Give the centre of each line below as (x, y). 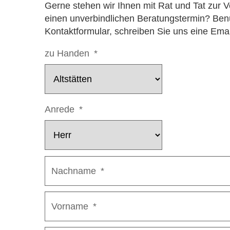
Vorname (71, 206)
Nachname (75, 171)
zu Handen (69, 54)
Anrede (61, 110)
